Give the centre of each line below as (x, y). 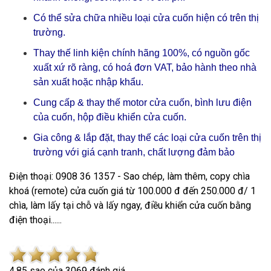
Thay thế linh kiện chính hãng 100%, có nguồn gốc (142, 53)
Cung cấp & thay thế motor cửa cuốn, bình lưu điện (142, 103)
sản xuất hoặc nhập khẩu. (88, 82)
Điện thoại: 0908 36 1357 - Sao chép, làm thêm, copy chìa (129, 176)
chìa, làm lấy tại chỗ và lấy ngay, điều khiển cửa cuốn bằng (130, 205)
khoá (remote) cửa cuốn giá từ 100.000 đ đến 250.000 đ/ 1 (132, 191)
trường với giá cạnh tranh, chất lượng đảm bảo (134, 152)
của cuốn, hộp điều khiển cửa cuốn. (110, 117)
